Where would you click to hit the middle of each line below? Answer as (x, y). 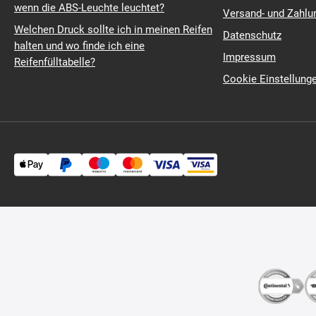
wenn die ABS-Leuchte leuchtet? (89, 8)
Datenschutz (252, 35)
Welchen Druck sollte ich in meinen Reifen (113, 30)
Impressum (249, 57)
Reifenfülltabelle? (55, 62)
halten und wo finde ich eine (79, 46)
